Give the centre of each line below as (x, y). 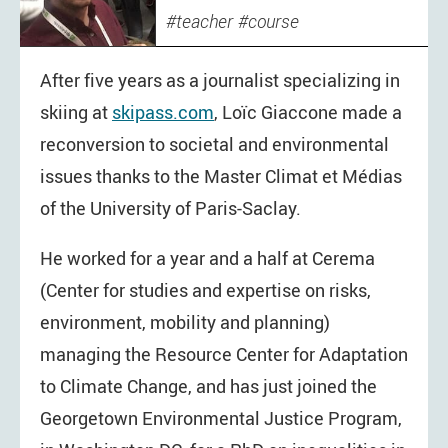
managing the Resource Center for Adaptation (224, 353)
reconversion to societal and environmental (214, 144)
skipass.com (163, 112)
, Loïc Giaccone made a (308, 112)
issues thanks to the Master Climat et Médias (221, 176)
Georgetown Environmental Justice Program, (221, 417)
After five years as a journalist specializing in (220, 80)
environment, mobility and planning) (185, 321)
